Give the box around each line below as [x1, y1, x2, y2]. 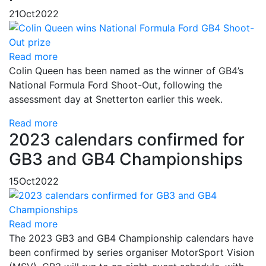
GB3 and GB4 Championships [9, 149, 243, 169]
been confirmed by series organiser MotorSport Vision [9, 246, 254, 258]
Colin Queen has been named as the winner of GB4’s [9, 65, 243, 77]
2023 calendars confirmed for [9, 129, 245, 150]
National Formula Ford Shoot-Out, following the [9, 79, 222, 91]
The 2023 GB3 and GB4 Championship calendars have [9, 232, 254, 244]
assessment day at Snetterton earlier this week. [9, 93, 223, 105]
